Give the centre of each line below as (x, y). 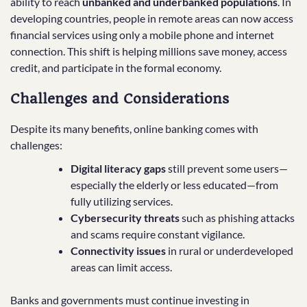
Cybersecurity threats (125, 218)
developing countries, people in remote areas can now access (152, 18)
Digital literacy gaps (118, 169)
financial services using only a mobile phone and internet (142, 34)
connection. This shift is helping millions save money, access (149, 51)
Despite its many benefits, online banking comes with (134, 129)
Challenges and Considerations (120, 98)
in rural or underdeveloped (230, 251)
